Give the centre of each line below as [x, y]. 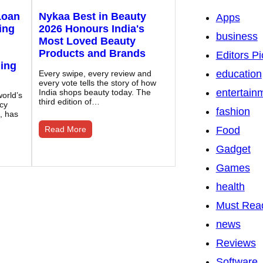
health [230, 187]
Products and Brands [92, 54]
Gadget [233, 149]
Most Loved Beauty [87, 41]
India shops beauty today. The [95, 92]
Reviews [236, 243]
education [239, 74]
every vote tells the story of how [97, 83]
